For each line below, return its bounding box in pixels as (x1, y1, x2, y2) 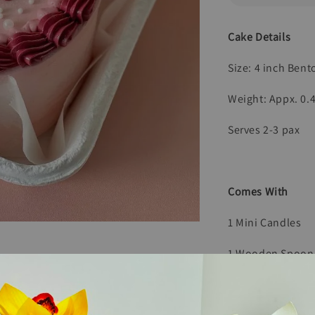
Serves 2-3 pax (228, 122, 300, 137)
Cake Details (228, 30, 291, 44)
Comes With (228, 184, 288, 199)
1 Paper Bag (228, 277, 286, 292)
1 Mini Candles (228, 215, 302, 230)
